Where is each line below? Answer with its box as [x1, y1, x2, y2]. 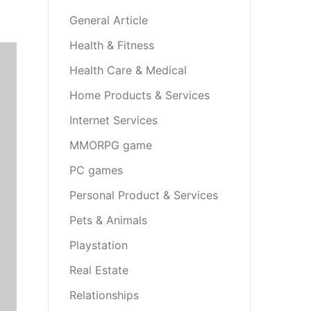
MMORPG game [69, 138, 152, 152]
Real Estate [69, 263, 128, 277]
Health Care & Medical [69, 63, 187, 77]
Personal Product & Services [69, 188, 218, 202]
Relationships [69, 288, 139, 302]
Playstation [69, 238, 128, 252]
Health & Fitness [69, 38, 154, 52]
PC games [69, 163, 123, 177]
